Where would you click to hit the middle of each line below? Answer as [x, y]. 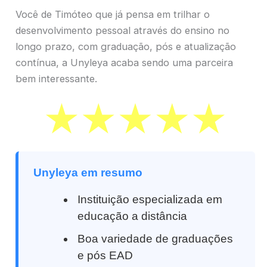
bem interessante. [56, 78]
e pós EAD [105, 256]
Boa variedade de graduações [156, 239]
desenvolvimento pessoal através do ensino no [122, 30]
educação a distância [133, 216]
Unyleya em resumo [88, 173]
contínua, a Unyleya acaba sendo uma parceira [124, 62]
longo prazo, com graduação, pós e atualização [126, 46]
